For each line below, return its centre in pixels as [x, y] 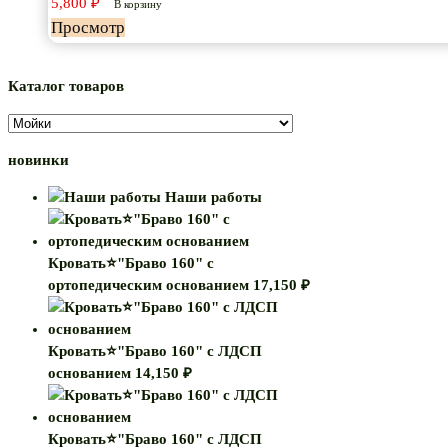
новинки [38, 159]
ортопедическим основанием [148, 284]
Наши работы [213, 196]
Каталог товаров [66, 85]
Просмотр [88, 27]
